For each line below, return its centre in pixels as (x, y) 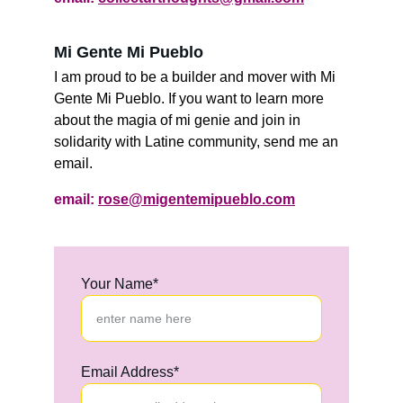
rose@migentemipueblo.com (197, 199)
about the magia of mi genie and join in (179, 120)
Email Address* (130, 372)
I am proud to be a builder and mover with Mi (197, 77)
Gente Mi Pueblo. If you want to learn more (191, 99)
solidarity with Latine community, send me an (198, 142)
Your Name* (120, 284)
